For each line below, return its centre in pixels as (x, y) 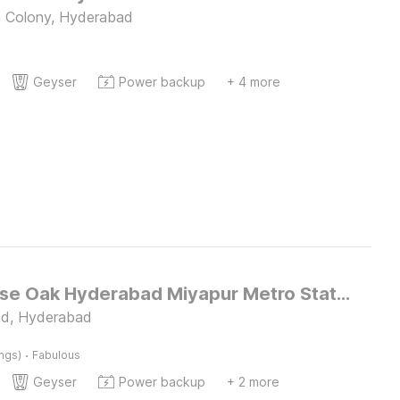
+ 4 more (253, 82)
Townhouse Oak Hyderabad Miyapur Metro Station (343, 294)
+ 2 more (253, 382)
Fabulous (56, 355)
